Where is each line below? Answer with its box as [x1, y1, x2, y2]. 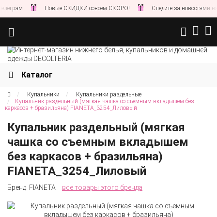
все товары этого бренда [62, 184, 142, 191]
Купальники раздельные [76, 91, 141, 98]
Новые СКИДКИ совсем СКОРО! [21, 5, 107, 12]
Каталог [21, 70, 53, 79]
